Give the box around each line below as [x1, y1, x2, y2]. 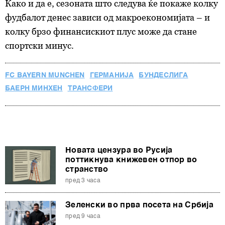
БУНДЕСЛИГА [139, 72, 188, 79]
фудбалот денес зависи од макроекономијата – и [5, 12, 210, 23]
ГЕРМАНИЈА [89, 72, 134, 79]
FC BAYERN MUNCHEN [5, 72, 85, 79]
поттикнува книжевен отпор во [65, 156, 197, 164]
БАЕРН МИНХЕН [5, 85, 63, 92]
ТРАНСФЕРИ [67, 85, 113, 92]
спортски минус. [5, 40, 74, 51]
